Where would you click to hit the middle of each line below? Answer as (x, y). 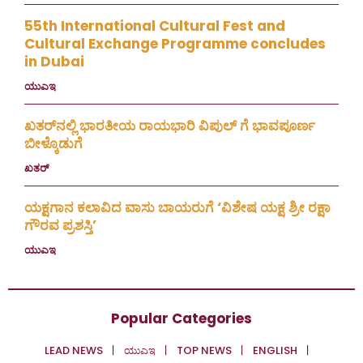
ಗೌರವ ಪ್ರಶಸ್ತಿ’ (60, 225)
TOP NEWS (204, 350)
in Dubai (54, 61)
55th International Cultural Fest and (155, 26)
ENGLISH (275, 350)
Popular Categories (181, 318)
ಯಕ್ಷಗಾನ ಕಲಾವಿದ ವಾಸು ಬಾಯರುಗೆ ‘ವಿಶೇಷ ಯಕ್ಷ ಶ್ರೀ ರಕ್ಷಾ (177, 207)
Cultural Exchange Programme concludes (175, 43)
